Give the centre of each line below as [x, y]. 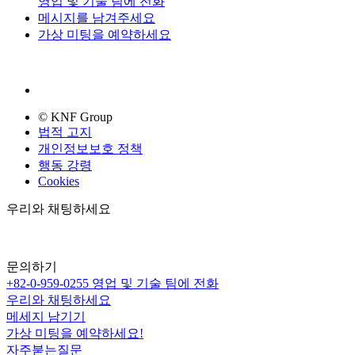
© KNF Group [75, 117]
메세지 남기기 [46, 317]
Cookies [59, 181]
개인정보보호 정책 [90, 149]
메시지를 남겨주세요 [97, 18]
